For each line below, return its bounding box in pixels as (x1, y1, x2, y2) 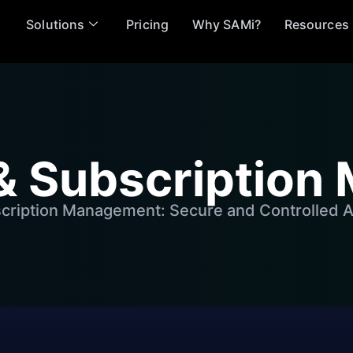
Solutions (26, 16, 85, 32)
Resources (284, 16, 349, 32)
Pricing (126, 16, 169, 32)
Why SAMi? (191, 16, 261, 32)
